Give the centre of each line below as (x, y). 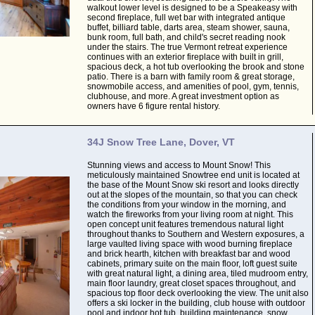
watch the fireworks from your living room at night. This (190, 214)
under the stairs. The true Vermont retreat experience (187, 47)
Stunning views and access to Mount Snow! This (179, 165)
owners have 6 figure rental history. (153, 106)
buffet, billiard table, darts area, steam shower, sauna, (188, 27)
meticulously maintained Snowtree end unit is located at (193, 175)
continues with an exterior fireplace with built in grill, (185, 57)
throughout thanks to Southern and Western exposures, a (195, 234)
